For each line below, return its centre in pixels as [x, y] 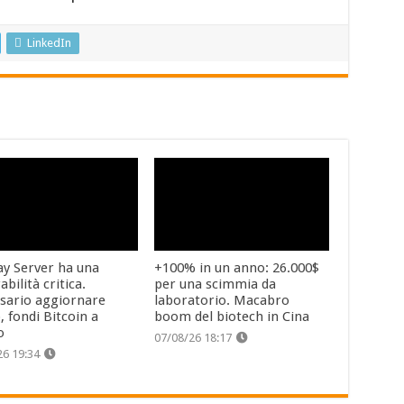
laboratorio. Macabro [222, 301]
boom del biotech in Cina [232, 317]
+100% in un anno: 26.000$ [237, 268]
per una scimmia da [216, 285]
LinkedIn [49, 42]
